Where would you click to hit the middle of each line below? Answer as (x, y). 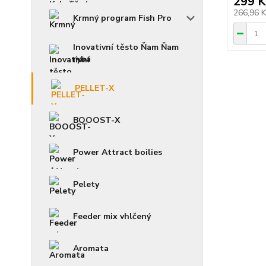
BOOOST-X (96, 121)
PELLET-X (94, 88)
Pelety (86, 185)
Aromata (91, 249)
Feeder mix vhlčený (112, 217)
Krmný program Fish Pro (122, 18)
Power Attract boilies (118, 153)
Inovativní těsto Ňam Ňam (126, 47)
